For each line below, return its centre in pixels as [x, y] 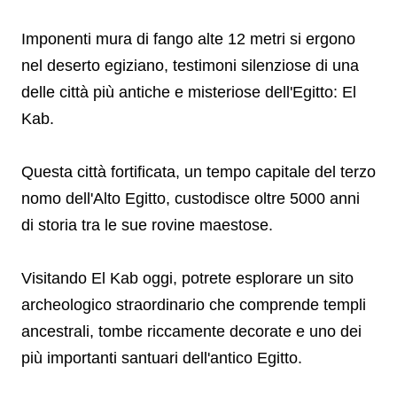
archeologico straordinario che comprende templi [194, 305]
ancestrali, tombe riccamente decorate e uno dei [191, 331]
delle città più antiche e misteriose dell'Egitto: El [189, 92]
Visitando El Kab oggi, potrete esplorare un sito [187, 278]
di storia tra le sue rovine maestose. [147, 225]
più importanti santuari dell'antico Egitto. [162, 358]
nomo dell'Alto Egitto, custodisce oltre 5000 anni [191, 198]
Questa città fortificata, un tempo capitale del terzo [198, 172]
